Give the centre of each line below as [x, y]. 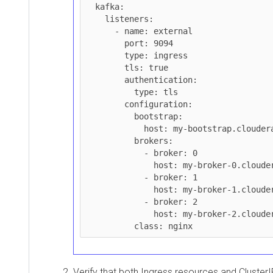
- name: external [100, 31]
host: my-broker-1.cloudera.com [119, 189]
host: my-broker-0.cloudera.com [119, 165]
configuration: [105, 104]
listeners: [95, 19]
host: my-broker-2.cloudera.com [119, 214]
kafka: [90, 6]
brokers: [110, 140]
